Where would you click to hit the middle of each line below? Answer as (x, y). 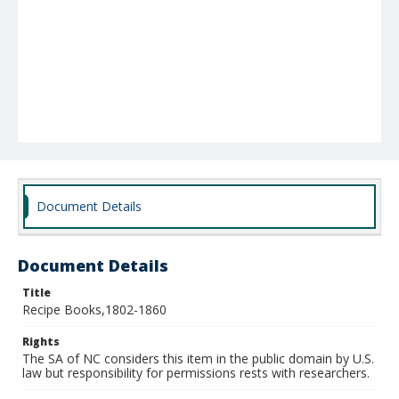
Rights (41, 342)
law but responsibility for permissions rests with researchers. (196, 373)
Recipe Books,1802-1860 (94, 309)
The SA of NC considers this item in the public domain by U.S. (198, 358)
